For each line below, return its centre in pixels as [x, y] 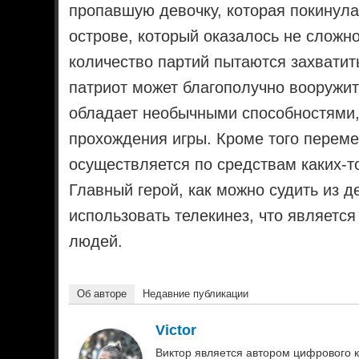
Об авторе [102, 294]
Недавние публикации [196, 294]
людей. [96, 242]
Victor [176, 331]
